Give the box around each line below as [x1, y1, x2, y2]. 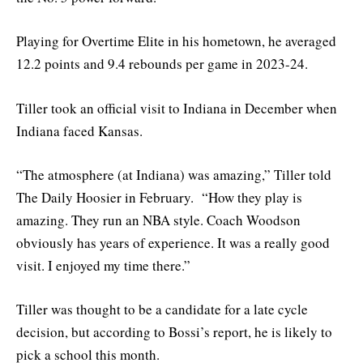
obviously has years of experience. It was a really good [16, 233, 330, 252]
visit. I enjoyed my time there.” [16, 255, 190, 275]
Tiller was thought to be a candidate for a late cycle [16, 299, 308, 318]
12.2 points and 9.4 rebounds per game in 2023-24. [16, 54, 308, 74]
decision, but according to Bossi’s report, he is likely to [16, 322, 332, 341]
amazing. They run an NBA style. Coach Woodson [16, 210, 301, 229]
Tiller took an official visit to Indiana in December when [16, 98, 337, 117]
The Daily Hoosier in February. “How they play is [16, 187, 302, 207]
